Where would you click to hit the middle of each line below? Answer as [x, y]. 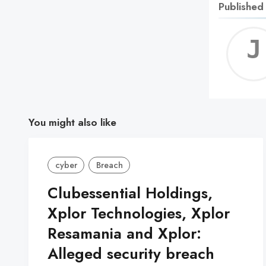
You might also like [72, 122]
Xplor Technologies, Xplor [139, 214]
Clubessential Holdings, [130, 194]
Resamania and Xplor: [124, 234]
